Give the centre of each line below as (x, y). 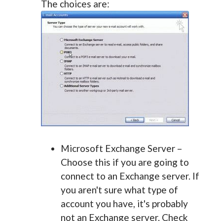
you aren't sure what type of (119, 189)
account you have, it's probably (124, 203)
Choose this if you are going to (125, 162)
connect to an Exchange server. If (130, 176)
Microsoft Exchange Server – (121, 148)
